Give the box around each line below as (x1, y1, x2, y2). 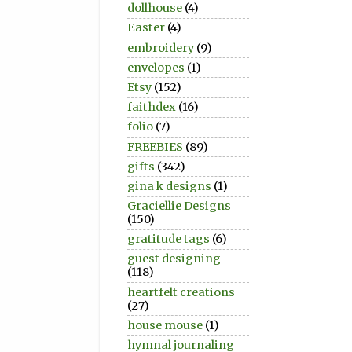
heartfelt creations (127, 284, 235, 299)
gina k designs (127, 178, 211, 193)
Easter (127, 20, 165, 35)
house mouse (127, 317, 203, 332)
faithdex (127, 100, 176, 115)
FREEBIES (127, 139, 183, 154)
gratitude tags (127, 232, 210, 247)
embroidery (127, 40, 194, 55)
